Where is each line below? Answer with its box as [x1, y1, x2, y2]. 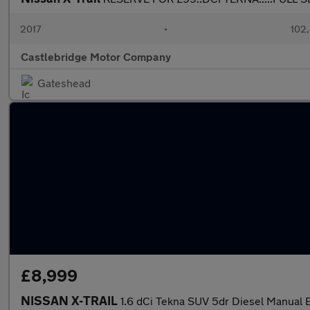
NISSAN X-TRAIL [21, 293, 120, 308]
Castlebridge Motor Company [21, 50, 171, 63]
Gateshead [37, 76, 91, 89]
